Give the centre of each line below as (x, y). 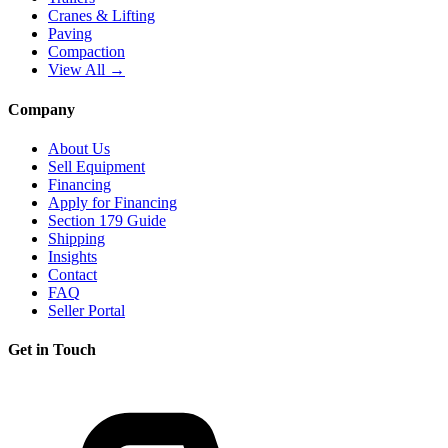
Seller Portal (86, 310)
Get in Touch (52, 350)
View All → (86, 70)
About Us (79, 148)
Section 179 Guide (107, 220)
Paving (70, 34)
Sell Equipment (96, 166)
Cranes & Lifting (101, 16)
